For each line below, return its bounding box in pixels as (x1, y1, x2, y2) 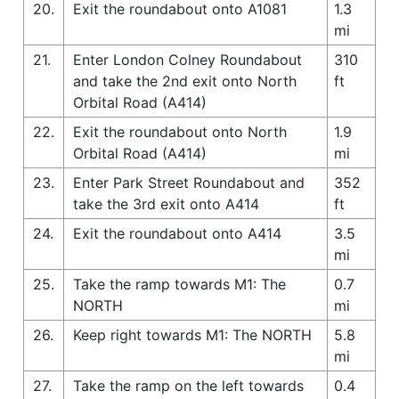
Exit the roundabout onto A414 (73, 224, 281, 242)
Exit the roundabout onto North (73, 122, 287, 141)
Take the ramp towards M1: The (73, 274, 286, 293)
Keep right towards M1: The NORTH (73, 325, 312, 344)
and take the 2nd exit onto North (73, 71, 297, 90)
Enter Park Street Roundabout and (73, 173, 305, 191)
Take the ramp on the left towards (73, 376, 304, 395)
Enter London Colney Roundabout (73, 50, 302, 69)
